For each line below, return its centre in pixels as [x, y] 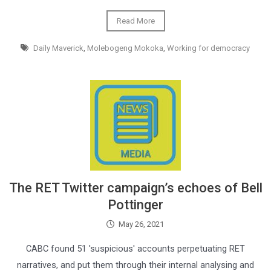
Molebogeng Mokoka [125, 48]
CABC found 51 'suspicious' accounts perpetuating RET [135, 249]
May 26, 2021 [142, 224]
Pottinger [135, 205]
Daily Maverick [58, 48]
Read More [135, 21]
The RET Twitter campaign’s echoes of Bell [135, 188]
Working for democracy [208, 48]
